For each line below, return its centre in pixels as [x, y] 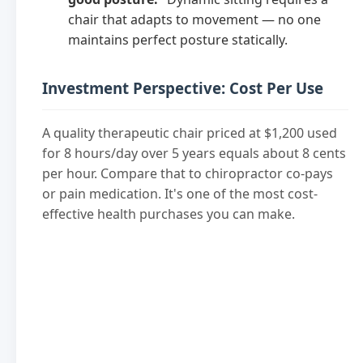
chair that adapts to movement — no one [194, 19]
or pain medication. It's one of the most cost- [180, 194]
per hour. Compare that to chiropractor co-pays [188, 174]
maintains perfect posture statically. [178, 39]
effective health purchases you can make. [169, 214]
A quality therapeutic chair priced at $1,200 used [190, 133]
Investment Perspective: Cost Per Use [183, 88]
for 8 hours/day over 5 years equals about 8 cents [194, 154]
